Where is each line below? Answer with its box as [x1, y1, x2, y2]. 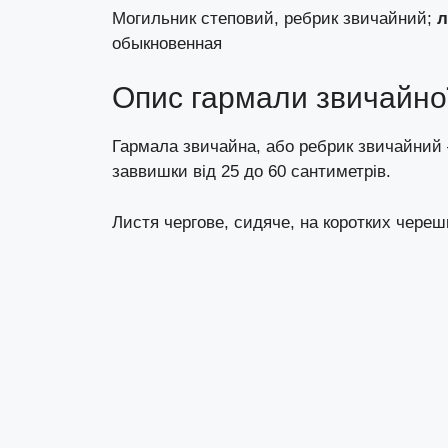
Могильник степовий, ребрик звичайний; [112, 8, 437, 28]
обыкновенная [112, 33, 222, 53]
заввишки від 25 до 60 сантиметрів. [112, 162, 391, 181]
